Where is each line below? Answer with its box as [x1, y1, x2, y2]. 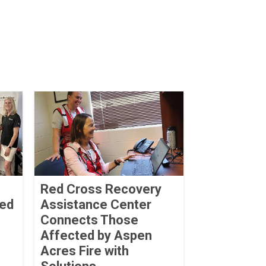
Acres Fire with [40, 243, 129, 258]
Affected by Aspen [40, 227, 152, 243]
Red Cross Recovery [40, 181, 161, 197]
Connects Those [40, 212, 138, 227]
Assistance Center [40, 197, 151, 212]
